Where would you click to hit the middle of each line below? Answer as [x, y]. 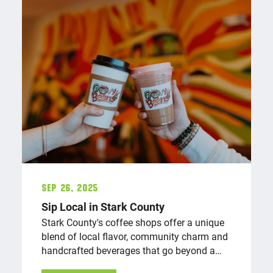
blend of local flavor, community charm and [135, 236]
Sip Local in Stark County [103, 207]
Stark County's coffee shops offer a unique [133, 222]
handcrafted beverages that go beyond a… [132, 250]
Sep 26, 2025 [70, 189]
